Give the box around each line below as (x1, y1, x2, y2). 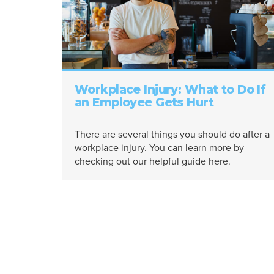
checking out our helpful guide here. (75, 154, 231, 169)
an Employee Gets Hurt (75, 95, 213, 110)
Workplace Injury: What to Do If (75, 82, 266, 97)
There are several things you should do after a (75, 127, 270, 142)
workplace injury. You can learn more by (75, 141, 244, 155)
